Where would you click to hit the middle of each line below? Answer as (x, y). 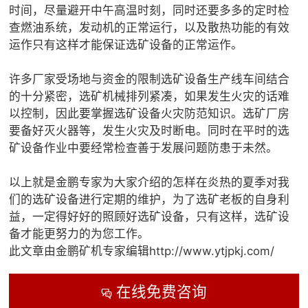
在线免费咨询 (159, 292)
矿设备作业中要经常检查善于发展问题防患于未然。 (144, 148)
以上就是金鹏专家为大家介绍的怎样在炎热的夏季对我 (150, 183)
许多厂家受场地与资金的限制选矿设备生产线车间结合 (150, 79)
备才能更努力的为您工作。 (79, 234)
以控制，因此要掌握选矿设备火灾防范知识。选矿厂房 (150, 114)
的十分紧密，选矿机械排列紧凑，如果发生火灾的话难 (150, 97)
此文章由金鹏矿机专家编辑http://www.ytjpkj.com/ (142, 251)
